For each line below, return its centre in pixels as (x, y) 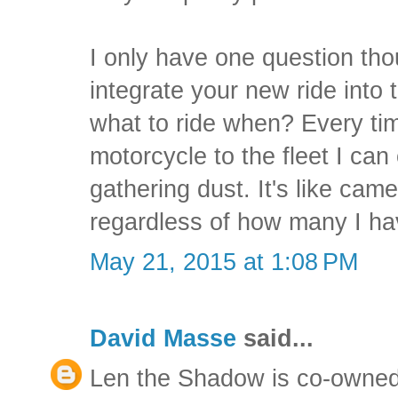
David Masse (163, 338)
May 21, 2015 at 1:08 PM (224, 262)
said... (275, 338)
